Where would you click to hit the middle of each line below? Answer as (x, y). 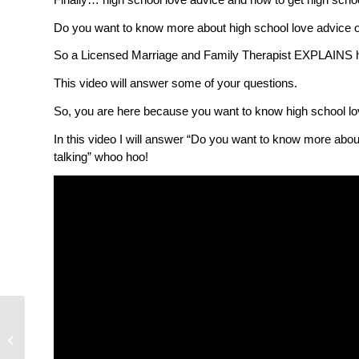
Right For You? (63, 348)
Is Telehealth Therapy (78, 331)
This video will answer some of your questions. (175, 83)
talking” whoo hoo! (101, 156)
